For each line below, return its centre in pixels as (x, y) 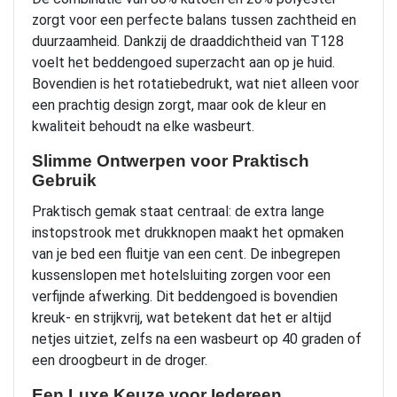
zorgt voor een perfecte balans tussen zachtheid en (194, 19)
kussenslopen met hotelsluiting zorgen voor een (181, 275)
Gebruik (64, 180)
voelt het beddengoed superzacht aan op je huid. (183, 62)
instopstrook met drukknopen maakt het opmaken (188, 232)
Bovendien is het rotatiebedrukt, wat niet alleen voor (195, 83)
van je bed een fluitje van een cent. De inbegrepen (186, 253)
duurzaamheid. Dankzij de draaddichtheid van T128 (188, 41)
